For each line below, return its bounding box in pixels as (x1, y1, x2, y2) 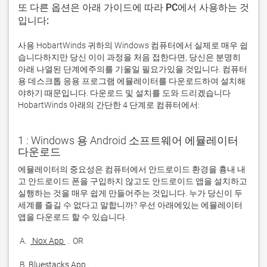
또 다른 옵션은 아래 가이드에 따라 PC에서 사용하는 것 (18, 2, 249, 13)
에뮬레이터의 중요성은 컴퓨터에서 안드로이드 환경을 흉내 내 (18, 164, 246, 174)
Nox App (30, 236, 66, 246)
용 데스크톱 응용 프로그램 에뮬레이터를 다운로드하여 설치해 (18, 76, 246, 86)
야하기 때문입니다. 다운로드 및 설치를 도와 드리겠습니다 (18, 88, 231, 98)
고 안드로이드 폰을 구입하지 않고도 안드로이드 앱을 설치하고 (18, 176, 247, 186)
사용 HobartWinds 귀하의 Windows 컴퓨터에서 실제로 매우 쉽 (18, 41, 248, 50)
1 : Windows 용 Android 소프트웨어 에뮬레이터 (18, 134, 238, 147)
